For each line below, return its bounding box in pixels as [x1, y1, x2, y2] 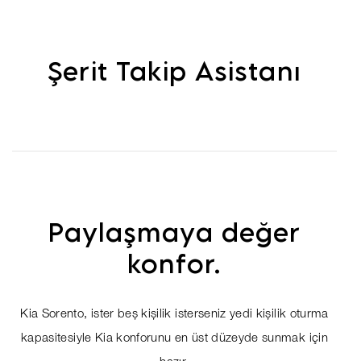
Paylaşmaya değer [48, 216, 301, 248]
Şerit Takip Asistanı [48, 55, 301, 87]
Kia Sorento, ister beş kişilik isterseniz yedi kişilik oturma [20, 309, 329, 322]
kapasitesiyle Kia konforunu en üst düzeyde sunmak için [21, 333, 328, 346]
